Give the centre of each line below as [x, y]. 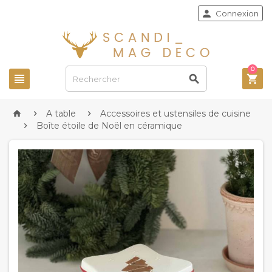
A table [61, 114]
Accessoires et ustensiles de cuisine [175, 114]
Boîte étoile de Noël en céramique [109, 126]
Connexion [237, 13]
